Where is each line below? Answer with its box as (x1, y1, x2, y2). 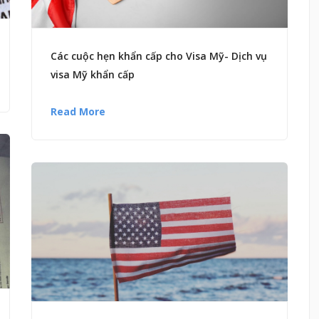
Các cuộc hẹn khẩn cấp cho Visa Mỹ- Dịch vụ (51, 49, 267, 63)
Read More (51, 105, 105, 119)
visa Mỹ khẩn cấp (51, 68, 135, 82)
